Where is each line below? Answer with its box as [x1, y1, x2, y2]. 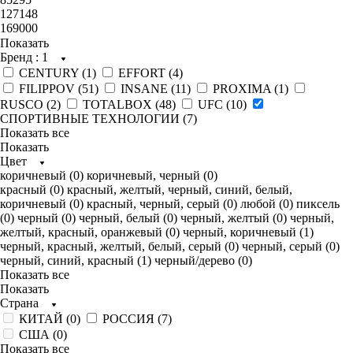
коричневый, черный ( [87, 169, 207, 182]
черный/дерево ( [154, 254, 242, 267]
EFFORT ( [118, 66, 173, 80]
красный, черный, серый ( [87, 197, 227, 210]
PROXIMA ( [213, 82, 278, 95]
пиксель [296, 197, 340, 210]
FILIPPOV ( [19, 82, 82, 95]
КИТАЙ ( [19, 312, 70, 325]
